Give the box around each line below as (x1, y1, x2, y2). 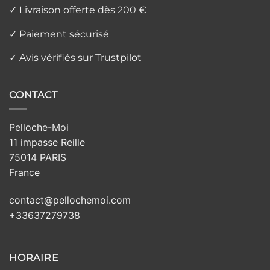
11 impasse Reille (9, 136, 85, 149)
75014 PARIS (9, 151, 66, 164)
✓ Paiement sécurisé (9, 28, 109, 40)
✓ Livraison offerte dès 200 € (9, 4, 146, 16)
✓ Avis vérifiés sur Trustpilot (9, 52, 142, 64)
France (9, 166, 40, 179)
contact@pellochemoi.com (9, 194, 131, 207)
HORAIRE (9, 251, 59, 263)
